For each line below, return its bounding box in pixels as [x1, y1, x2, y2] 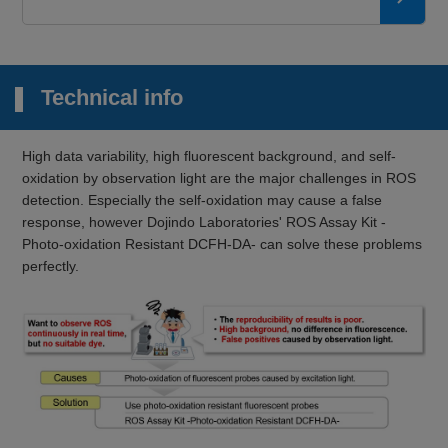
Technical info [41, 85, 183, 111]
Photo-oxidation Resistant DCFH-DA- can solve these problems [22, 236, 423, 253]
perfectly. [22, 258, 80, 275]
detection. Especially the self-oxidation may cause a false [22, 192, 383, 209]
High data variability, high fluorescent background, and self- [22, 148, 397, 165]
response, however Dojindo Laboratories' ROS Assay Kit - [22, 214, 387, 231]
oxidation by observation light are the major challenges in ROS [22, 170, 417, 187]
